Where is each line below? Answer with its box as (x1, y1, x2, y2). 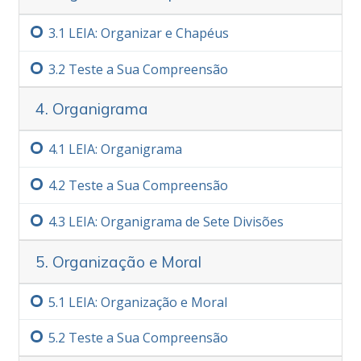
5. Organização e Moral (35, 251, 201, 272)
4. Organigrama (35, 99, 148, 119)
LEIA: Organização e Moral (68, 293, 227, 311)
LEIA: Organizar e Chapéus (68, 23, 229, 42)
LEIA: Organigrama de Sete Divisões (68, 212, 284, 230)
